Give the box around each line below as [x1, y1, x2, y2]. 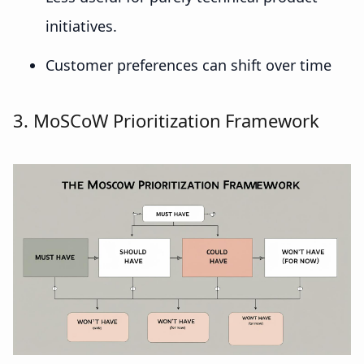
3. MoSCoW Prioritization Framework [13, 108, 320, 133]
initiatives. [45, 16, 117, 37]
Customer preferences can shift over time [45, 55, 331, 76]
